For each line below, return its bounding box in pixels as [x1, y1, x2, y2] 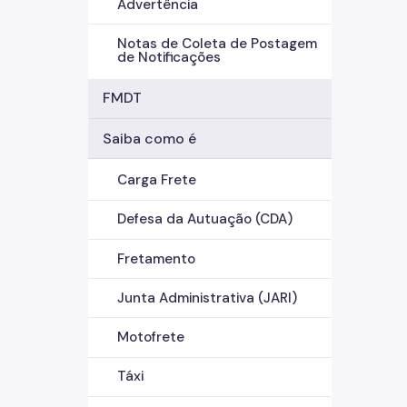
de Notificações [117, 47, 221, 66]
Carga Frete [117, 171, 196, 190]
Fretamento [117, 249, 195, 268]
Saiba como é [103, 128, 196, 148]
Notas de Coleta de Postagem [117, 34, 317, 53]
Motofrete [117, 327, 184, 346]
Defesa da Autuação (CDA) [117, 210, 293, 229]
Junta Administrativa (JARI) [117, 288, 297, 307]
